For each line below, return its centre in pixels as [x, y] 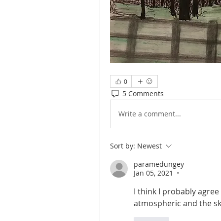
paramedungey [159, 164]
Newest [149, 146]
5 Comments [143, 94]
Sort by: [123, 146]
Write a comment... [150, 114]
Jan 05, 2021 [153, 173]
